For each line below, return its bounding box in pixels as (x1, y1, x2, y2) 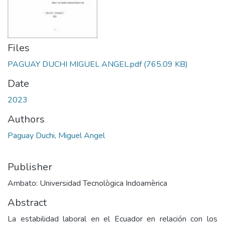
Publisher (8, 160, 52, 174)
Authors (8, 113, 45, 126)
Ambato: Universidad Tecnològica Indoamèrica (8, 178, 167, 189)
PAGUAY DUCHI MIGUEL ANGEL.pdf (8, 59, 142, 70)
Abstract (8, 196, 47, 209)
